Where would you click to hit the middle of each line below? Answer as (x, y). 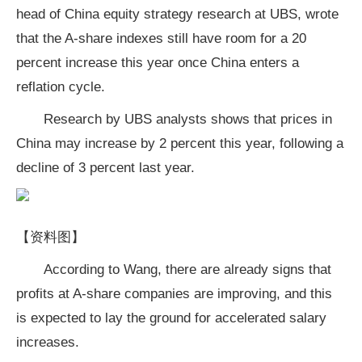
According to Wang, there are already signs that (187, 269)
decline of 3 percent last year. (105, 168)
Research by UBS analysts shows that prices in (188, 119)
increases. (48, 342)
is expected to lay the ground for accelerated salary (171, 318)
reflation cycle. (61, 87)
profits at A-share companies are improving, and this (174, 294)
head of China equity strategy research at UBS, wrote (177, 14)
